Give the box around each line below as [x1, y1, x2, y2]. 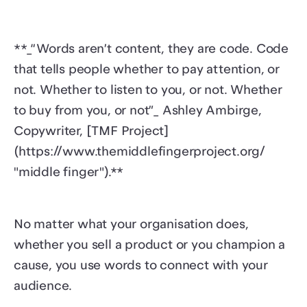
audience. [14, 274, 73, 298]
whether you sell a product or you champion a [14, 233, 286, 257]
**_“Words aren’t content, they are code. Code [14, 37, 288, 61]
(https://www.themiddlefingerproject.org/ [14, 140, 265, 164]
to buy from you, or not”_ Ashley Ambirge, [14, 99, 262, 123]
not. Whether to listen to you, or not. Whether [14, 78, 282, 102]
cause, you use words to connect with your [14, 254, 268, 278]
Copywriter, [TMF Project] [14, 119, 170, 143]
